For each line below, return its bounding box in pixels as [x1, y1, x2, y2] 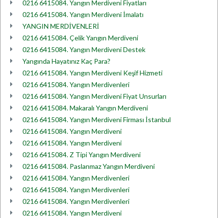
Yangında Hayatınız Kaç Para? [22, 57, 110, 65]
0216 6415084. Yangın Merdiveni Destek [22, 45, 145, 54]
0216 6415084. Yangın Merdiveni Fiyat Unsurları [22, 92, 166, 100]
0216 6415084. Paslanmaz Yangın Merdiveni [22, 162, 155, 170]
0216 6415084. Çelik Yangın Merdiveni [22, 34, 138, 42]
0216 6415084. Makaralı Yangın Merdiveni [22, 104, 148, 112]
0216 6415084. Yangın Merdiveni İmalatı [22, 10, 144, 18]
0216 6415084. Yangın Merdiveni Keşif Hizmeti [22, 69, 163, 77]
